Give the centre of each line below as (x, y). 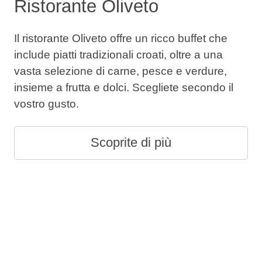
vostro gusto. (46, 104)
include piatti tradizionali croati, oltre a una (118, 55)
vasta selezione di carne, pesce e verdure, (120, 71)
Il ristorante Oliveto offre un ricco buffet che (120, 39)
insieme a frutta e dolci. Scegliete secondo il (123, 88)
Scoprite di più (131, 143)
